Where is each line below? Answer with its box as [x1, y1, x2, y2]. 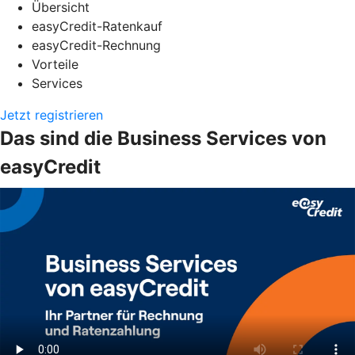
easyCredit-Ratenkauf [32, 18, 162, 35]
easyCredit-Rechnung [32, 37, 161, 54]
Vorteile [32, 56, 78, 73]
